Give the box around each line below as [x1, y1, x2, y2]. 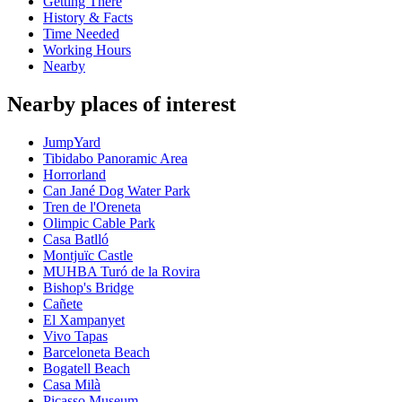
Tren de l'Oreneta [43, 199, 141, 215]
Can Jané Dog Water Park [43, 183, 190, 199]
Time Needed [43, 26, 119, 42]
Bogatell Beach [43, 361, 130, 377]
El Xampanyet [43, 312, 125, 328]
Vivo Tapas [43, 328, 108, 345]
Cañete [43, 296, 83, 312]
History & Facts [43, 10, 133, 26]
